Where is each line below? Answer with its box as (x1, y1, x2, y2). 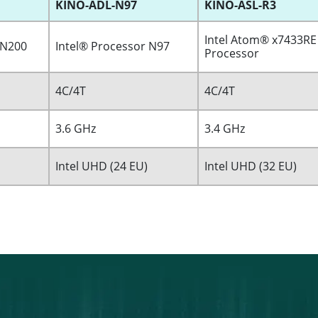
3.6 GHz (55, 121, 96, 137)
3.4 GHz (204, 121, 245, 137)
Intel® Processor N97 (55, 38, 170, 55)
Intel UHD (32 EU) (204, 158, 297, 175)
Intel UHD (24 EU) (55, 158, 148, 175)
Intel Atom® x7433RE (204, 32, 317, 48)
